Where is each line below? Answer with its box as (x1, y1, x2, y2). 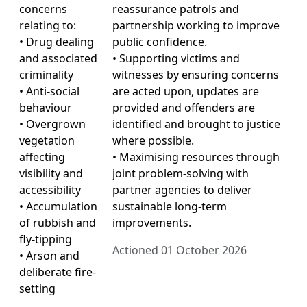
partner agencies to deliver (112, 182, 252, 197)
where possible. (112, 132, 194, 148)
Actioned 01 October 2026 (112, 242, 247, 258)
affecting (19, 149, 65, 164)
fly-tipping (19, 231, 72, 247)
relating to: (19, 17, 76, 33)
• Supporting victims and (112, 50, 240, 66)
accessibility (19, 182, 81, 197)
